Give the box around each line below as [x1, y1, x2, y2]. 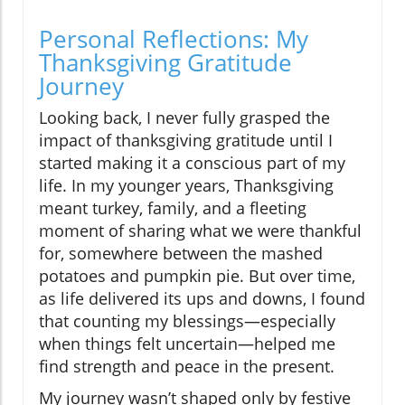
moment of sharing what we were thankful [39, 220, 362, 242]
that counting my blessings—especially [39, 310, 335, 333]
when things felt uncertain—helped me [39, 333, 335, 355]
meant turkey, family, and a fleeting [39, 197, 306, 220]
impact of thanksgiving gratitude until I [39, 129, 333, 152]
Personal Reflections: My [39, 23, 308, 56]
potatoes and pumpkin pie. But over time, [39, 265, 355, 287]
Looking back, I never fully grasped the [39, 107, 330, 129]
